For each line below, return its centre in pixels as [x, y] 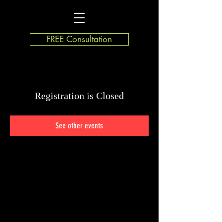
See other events [79, 126]
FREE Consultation [79, 39]
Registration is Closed [79, 96]
